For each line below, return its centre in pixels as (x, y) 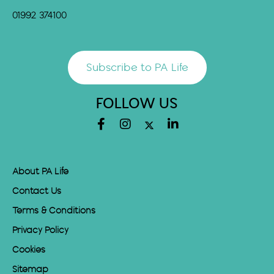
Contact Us (37, 192)
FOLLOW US (137, 104)
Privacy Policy (40, 231)
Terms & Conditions (54, 211)
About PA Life (40, 172)
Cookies (29, 250)
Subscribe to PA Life (137, 68)
